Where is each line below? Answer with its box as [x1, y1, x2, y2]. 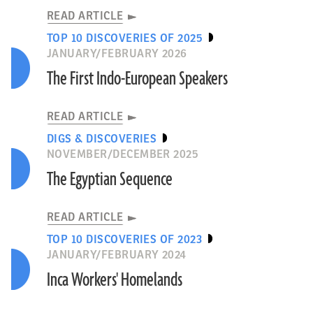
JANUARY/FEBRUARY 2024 [46, 249, 187, 261]
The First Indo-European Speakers [46, 66, 228, 92]
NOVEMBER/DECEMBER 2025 [46, 148, 199, 161]
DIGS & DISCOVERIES [46, 133, 157, 145]
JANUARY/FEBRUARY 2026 [46, 48, 187, 60]
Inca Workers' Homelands [46, 268, 182, 293]
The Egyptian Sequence [46, 167, 173, 192]
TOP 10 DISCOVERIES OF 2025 [46, 32, 203, 45]
